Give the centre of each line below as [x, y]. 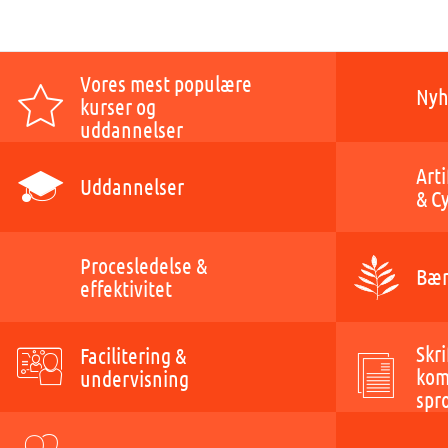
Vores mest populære [166, 83]
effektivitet [126, 288]
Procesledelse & [143, 265]
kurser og [118, 106]
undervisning [134, 378]
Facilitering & [133, 355]
